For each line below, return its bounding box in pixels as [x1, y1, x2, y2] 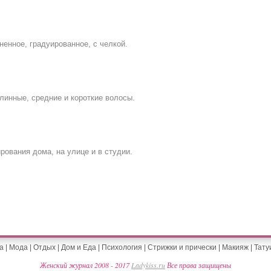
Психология [101, 243, 142, 252]
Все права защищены [165, 260, 231, 270]
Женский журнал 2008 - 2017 [40, 260, 131, 270]
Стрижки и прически [147, 243, 217, 252]
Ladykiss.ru [131, 260, 165, 270]
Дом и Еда [60, 243, 96, 252]
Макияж [221, 243, 249, 252]
